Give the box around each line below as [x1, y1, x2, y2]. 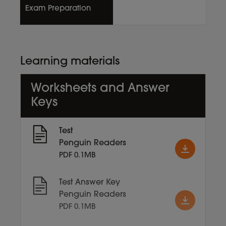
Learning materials [20, 55, 120, 68]
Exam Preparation [25, 5, 91, 13]
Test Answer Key [59, 178, 120, 187]
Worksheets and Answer [31, 82, 169, 95]
